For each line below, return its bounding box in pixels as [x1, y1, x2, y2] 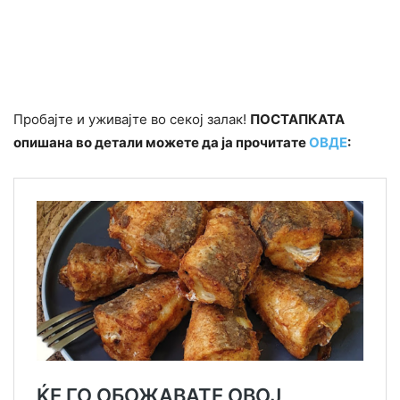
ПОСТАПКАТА [250, 110, 345, 128]
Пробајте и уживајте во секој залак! [13, 110, 250, 128]
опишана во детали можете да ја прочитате [13, 133, 309, 151]
